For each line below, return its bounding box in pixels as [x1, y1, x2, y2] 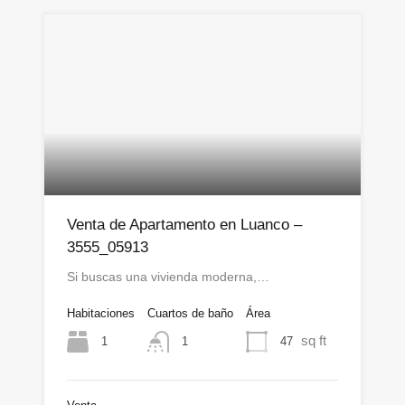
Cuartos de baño [147, 306, 233, 320]
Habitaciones [67, 306, 135, 320]
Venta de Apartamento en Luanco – [67, 215, 302, 233]
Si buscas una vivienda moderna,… [67, 268, 269, 284]
